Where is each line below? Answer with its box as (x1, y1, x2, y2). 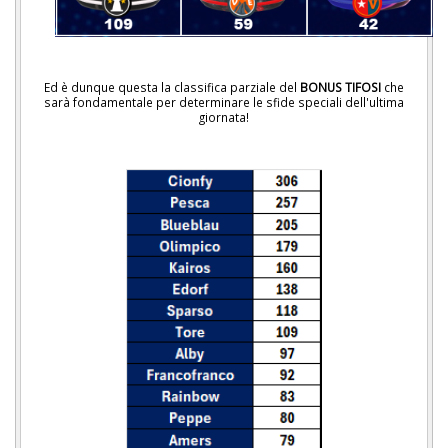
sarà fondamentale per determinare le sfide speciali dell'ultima (44, 94, 404, 111)
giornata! (199, 109, 249, 126)
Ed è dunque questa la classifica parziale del (44, 79, 300, 96)
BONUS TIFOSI (300, 79, 381, 96)
